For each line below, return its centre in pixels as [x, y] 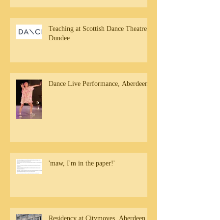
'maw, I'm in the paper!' [82, 163]
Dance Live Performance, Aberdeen [98, 84]
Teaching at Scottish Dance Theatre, [99, 29]
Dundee [59, 38]
